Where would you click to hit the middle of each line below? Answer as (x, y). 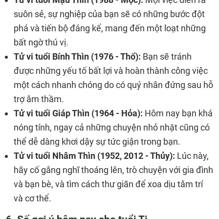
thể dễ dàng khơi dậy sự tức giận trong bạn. (97, 142)
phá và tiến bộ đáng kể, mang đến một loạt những (110, 28)
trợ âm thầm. (39, 99)
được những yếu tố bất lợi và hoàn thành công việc (111, 71)
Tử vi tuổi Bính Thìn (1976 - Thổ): (78, 56)
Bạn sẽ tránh (167, 56)
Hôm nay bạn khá (179, 113)
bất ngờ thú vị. (41, 42)
